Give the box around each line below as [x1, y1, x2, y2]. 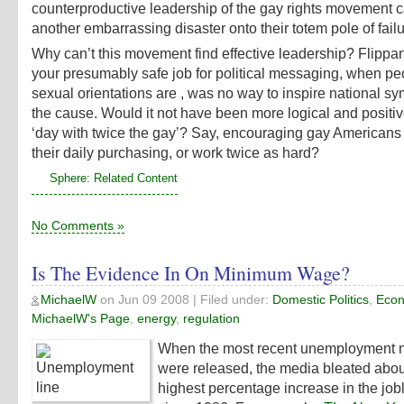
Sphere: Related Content [50, 170, 178, 185]
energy [137, 311, 176, 326]
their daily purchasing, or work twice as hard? [32, 144, 319, 161]
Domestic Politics [272, 292, 369, 308]
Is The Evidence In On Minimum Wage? [32, 259, 350, 286]
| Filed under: [189, 292, 272, 308]
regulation [183, 311, 240, 326]
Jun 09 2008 [118, 292, 189, 308]
